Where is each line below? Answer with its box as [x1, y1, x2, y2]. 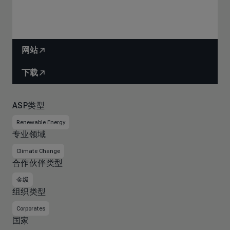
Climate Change [16, 147, 60, 155]
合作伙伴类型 [12, 158, 63, 168]
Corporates [16, 205, 45, 212]
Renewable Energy [16, 119, 65, 126]
